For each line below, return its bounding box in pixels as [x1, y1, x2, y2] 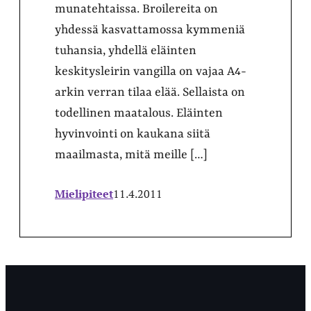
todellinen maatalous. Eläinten [55, 106, 223, 120]
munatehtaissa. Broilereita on [55, 1, 218, 16]
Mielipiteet [55, 185, 113, 201]
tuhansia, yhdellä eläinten [55, 43, 196, 58]
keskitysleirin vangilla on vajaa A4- [55, 64, 246, 78]
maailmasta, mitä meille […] [55, 147, 208, 162]
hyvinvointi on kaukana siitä [55, 126, 210, 141]
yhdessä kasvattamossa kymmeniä [55, 22, 245, 37]
